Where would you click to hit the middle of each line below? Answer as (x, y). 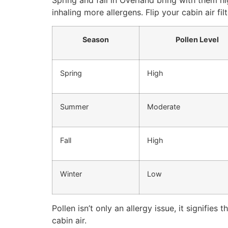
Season (96, 39)
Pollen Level (197, 39)
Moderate (164, 106)
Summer (74, 106)
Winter (71, 174)
